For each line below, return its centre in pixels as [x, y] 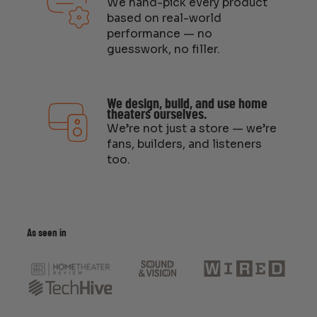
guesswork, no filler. [163, 50]
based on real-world [164, 19]
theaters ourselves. [156, 115]
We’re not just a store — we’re [191, 129]
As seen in [46, 234]
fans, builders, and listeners [184, 145]
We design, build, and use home [187, 104]
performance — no [159, 34]
